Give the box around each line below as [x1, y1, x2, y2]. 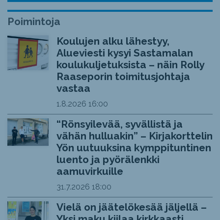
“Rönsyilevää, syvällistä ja [56, 117, 183, 130]
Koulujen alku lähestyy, [56, 34, 169, 47]
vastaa [56, 82, 90, 94]
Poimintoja [7, 15, 60, 27]
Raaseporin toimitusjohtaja [56, 70, 190, 82]
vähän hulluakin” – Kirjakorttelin [56, 129, 213, 142]
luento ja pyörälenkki [56, 153, 160, 165]
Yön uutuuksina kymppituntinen [56, 141, 211, 154]
